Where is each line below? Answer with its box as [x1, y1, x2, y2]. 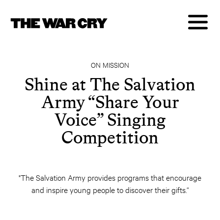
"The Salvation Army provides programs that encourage [19, 172, 201, 182]
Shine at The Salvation [25, 74, 195, 95]
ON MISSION [91, 60, 129, 69]
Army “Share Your [41, 91, 179, 112]
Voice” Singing [55, 109, 165, 130]
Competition [61, 127, 159, 148]
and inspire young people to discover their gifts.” [31, 184, 189, 194]
